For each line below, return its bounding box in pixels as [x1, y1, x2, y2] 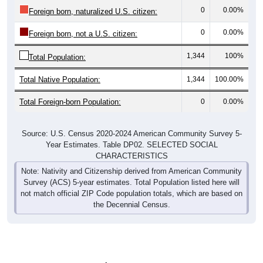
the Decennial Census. [93, 200, 170, 209]
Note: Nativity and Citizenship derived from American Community [21, 166, 242, 176]
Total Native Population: [19, 75, 100, 84]
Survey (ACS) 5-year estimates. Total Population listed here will [23, 177, 240, 187]
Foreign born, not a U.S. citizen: [29, 29, 137, 38]
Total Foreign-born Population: [19, 97, 121, 106]
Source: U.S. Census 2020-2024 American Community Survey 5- [21, 129, 242, 138]
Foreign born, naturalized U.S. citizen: [29, 6, 157, 16]
